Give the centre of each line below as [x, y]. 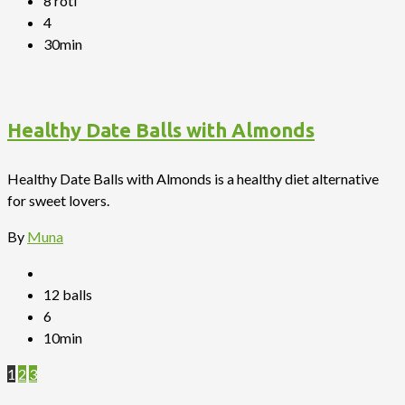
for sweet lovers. [58, 200]
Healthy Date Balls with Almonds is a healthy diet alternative [193, 179]
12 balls [68, 294]
